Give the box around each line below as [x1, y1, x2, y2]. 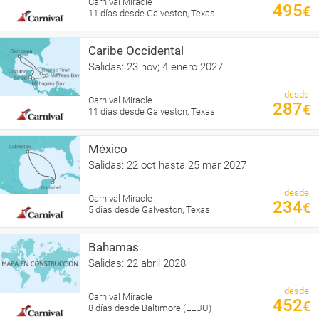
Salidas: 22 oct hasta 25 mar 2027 [88, 158, 246, 172]
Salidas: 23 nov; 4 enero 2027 [88, 60, 223, 73]
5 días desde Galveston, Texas [88, 204, 210, 215]
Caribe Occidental [88, 43, 184, 58]
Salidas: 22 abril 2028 [88, 256, 186, 270]
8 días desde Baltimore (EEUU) [88, 302, 211, 313]
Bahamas [88, 239, 139, 254]
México [88, 141, 127, 156]
